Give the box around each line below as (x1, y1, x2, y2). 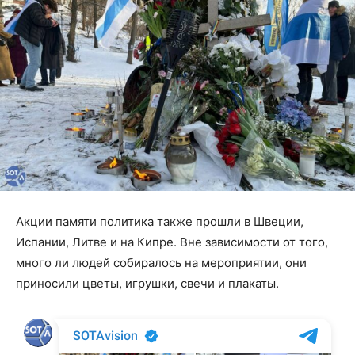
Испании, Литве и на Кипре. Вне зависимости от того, (16, 235, 328, 250)
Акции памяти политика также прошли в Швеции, (16, 214, 303, 230)
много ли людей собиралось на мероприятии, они (16, 255, 307, 271)
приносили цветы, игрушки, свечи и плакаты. (16, 276, 279, 292)
